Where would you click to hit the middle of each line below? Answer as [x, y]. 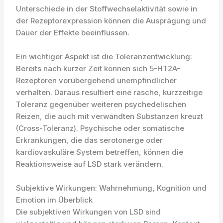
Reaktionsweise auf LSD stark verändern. [90, 164]
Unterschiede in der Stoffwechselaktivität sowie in [107, 9]
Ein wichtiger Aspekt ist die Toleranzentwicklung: [104, 56]
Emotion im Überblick [55, 200]
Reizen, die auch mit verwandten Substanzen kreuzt [110, 116]
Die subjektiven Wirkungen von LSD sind [89, 212]
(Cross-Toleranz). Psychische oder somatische [100, 128]
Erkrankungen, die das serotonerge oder [90, 140]
